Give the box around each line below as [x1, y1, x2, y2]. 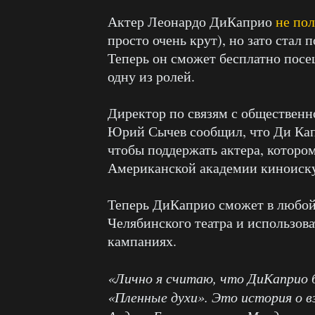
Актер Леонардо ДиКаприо [108, 12, 276, 31]
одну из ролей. [108, 67, 195, 86]
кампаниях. [108, 231, 176, 250]
